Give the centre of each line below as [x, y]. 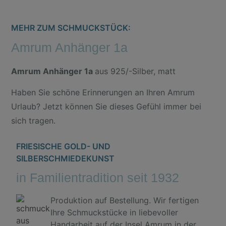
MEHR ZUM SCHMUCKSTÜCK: [71, 28]
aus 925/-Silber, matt [135, 71]
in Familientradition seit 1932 [98, 177]
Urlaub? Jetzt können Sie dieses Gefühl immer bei [106, 107]
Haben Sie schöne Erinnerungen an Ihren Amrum [103, 93]
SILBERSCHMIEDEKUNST [66, 158]
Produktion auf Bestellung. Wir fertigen [124, 200]
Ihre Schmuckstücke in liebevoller [114, 212]
